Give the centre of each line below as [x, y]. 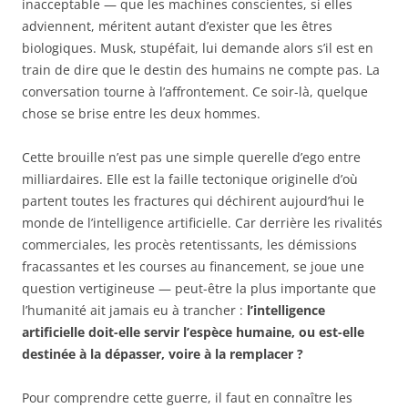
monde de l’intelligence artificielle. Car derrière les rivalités [202, 223]
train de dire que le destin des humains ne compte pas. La [201, 70]
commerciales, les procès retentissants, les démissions [189, 245]
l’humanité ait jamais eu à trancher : [134, 311]
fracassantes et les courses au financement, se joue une [193, 267]
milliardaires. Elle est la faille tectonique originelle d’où [190, 179]
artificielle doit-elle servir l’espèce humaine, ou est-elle [193, 332]
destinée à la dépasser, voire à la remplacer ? [163, 354]
